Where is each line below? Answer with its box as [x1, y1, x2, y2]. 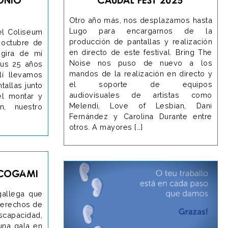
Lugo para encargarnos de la [69, 26, 212, 35]
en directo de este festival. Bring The [69, 47, 212, 56]
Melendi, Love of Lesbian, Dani [69, 101, 212, 110]
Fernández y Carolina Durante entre [69, 111, 212, 121]
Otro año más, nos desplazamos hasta [69, 15, 212, 24]
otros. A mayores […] [69, 122, 143, 131]
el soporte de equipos [69, 79, 212, 89]
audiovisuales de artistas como [69, 90, 212, 99]
